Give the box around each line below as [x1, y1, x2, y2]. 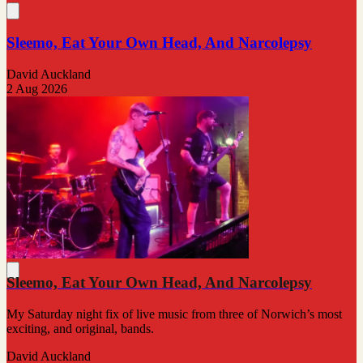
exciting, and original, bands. [6, 321, 154, 335]
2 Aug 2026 [6, 82, 67, 96]
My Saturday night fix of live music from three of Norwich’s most [6, 306, 342, 321]
